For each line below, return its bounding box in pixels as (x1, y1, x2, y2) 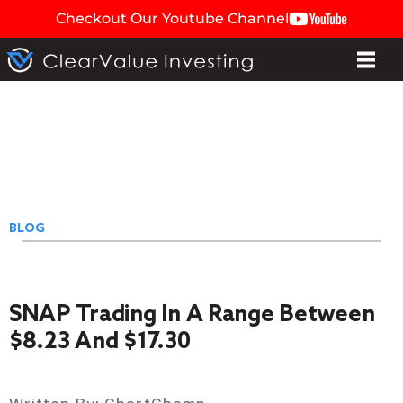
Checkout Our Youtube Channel (56, 10, 289, 27)
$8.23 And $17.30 (9, 328, 191, 355)
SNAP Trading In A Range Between (9, 301, 375, 328)
